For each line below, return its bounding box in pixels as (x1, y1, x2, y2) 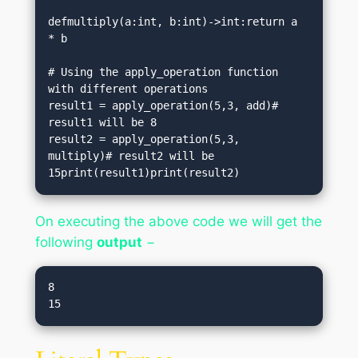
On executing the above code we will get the (34, 213, 322, 230)
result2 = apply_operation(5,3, (48, 133, 241, 146)
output (96, 234, 142, 251)
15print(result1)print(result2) (48, 166, 241, 180)
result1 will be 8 (48, 116, 157, 129)
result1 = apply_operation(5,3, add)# (48, 99, 279, 113)
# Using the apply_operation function (48, 66, 279, 79)
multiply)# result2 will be (48, 149, 215, 163)
